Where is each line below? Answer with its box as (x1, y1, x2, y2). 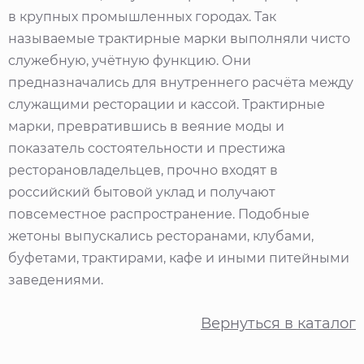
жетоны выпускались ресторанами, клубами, (8, 227, 314, 244)
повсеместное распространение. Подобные (8, 206, 310, 222)
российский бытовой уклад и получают (8, 184, 275, 200)
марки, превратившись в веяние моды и (8, 118, 284, 134)
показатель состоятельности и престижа (8, 140, 285, 156)
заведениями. (8, 271, 103, 288)
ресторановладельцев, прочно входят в (8, 162, 278, 178)
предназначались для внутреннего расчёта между (8, 74, 353, 90)
